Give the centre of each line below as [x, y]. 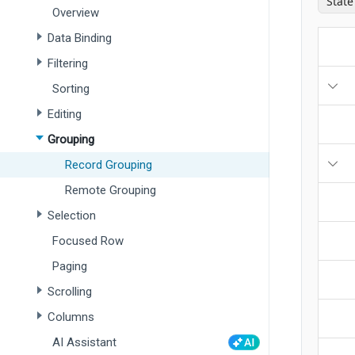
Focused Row [88, 241]
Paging [70, 266]
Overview [76, 13]
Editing [65, 114]
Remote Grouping [111, 190]
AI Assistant [84, 342]
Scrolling [70, 292]
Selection [72, 216]
